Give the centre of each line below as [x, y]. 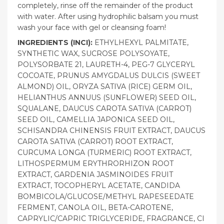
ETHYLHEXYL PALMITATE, [141, 43]
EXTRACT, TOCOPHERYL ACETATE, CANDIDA [100, 186]
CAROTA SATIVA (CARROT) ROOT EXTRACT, [95, 142]
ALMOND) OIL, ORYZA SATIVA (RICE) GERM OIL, [105, 87]
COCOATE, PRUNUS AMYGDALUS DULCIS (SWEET [109, 76]
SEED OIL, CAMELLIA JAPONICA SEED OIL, [96, 120]
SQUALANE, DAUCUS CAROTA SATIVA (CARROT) [104, 109]
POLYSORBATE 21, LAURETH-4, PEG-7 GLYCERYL [106, 65]
